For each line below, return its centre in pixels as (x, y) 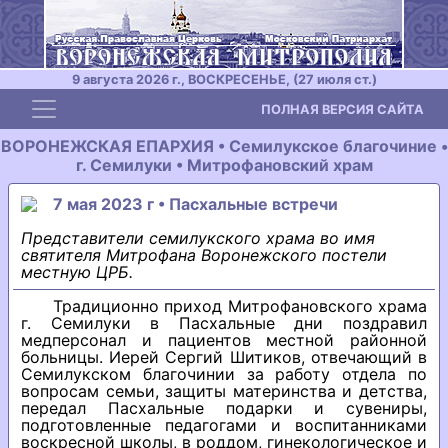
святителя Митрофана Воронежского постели (204, 255)
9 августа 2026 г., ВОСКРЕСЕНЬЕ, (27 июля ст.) (224, 79)
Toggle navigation (113, 104)
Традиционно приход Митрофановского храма (240, 306)
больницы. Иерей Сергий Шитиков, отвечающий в (224, 357)
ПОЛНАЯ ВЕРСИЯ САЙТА (342, 109)
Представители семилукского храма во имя (198, 238)
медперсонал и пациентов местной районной (224, 340)
